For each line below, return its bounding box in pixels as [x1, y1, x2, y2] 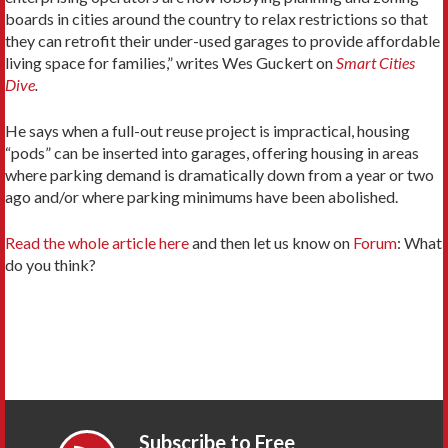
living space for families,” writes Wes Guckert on [5, 52, 336, 72]
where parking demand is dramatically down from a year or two [5, 164, 434, 184]
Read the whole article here [5, 232, 189, 252]
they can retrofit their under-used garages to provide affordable [5, 30, 440, 50]
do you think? [5, 254, 96, 274]
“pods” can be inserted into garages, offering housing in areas [5, 142, 419, 162]
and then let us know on [189, 232, 353, 252]
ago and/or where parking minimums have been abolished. [5, 186, 398, 206]
